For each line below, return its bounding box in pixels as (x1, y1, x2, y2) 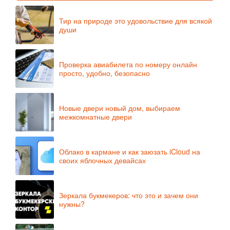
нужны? (59, 198, 85, 209)
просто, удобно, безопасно (59, 67, 150, 78)
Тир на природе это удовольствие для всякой (59, 15, 212, 26)
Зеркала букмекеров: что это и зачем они (59, 189, 198, 200)
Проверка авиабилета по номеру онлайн (59, 59, 197, 69)
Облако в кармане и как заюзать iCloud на (59, 146, 200, 157)
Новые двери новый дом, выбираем (59, 102, 180, 113)
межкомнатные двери (59, 111, 132, 122)
